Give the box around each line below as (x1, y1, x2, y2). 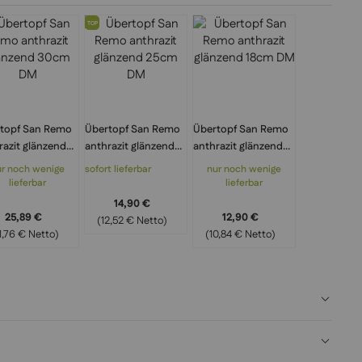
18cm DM (193, 156, 236, 171)
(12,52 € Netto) (96, 213, 167, 229)
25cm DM (85, 156, 131, 171)
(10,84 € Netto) (204, 227, 276, 242)
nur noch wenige (207, 162, 281, 177)
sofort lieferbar (85, 162, 151, 177)
